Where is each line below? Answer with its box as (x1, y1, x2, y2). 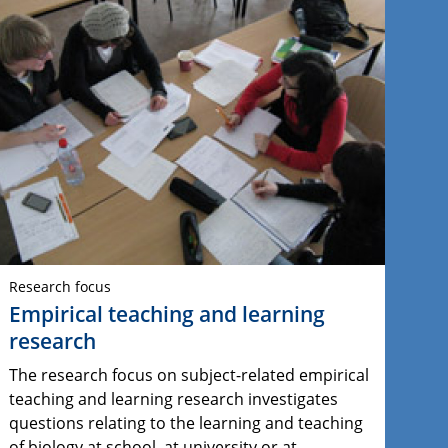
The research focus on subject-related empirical (8, 364, 369, 387)
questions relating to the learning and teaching (8, 412, 363, 435)
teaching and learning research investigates (8, 388, 338, 411)
